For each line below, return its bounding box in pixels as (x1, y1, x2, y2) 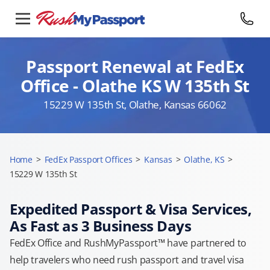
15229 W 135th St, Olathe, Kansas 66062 (43, 98, 227, 111)
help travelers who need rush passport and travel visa (10, 253, 245, 266)
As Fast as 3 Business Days (10, 216, 192, 236)
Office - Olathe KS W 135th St (20, 74, 250, 97)
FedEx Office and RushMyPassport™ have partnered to (10, 236, 246, 250)
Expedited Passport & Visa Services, (10, 199, 252, 219)
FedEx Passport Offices (44, 154, 133, 165)
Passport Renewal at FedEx (26, 55, 244, 78)
